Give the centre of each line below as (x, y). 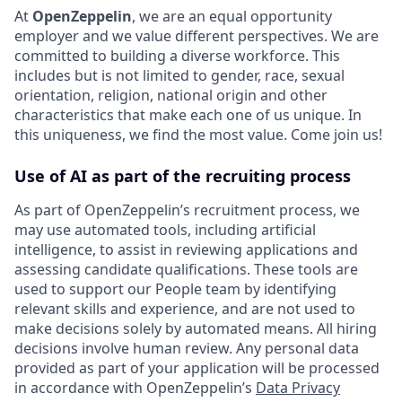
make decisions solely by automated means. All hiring (196, 328)
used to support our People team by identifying (175, 288)
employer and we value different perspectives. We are (197, 35)
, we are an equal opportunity (232, 16)
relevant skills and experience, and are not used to (185, 308)
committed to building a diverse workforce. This (177, 55)
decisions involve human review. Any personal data (187, 348)
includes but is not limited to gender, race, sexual (179, 75)
